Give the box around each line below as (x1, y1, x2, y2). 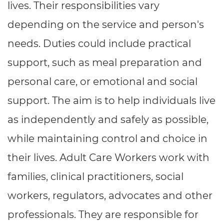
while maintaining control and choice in (7, 132, 207, 144)
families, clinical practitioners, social (7, 170, 183, 182)
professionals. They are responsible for (7, 208, 198, 220)
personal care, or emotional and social (7, 75, 197, 87)
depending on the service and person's (7, 18, 204, 30)
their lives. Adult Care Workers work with (7, 151, 209, 163)
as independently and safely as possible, (7, 113, 208, 125)
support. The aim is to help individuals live (7, 94, 215, 106)
